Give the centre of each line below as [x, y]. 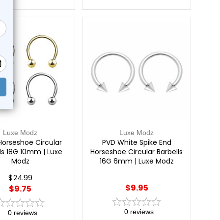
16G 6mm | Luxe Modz [137, 161]
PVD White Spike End [137, 142]
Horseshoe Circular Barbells [137, 151]
